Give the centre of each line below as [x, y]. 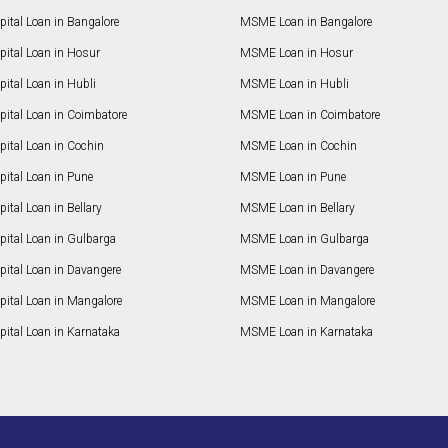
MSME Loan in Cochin [298, 146]
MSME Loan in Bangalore [305, 22]
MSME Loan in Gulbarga [304, 239]
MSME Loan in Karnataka [306, 332]
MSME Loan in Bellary [297, 208]
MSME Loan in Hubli [294, 84]
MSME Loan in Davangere [306, 270]
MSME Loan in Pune [292, 177]
